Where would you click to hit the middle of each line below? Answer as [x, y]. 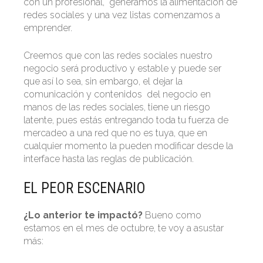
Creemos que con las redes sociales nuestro [118, 55]
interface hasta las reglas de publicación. [109, 159]
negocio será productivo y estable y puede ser [122, 68]
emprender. [48, 28]
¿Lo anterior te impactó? [83, 215]
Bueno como [172, 215]
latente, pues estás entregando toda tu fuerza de [126, 120]
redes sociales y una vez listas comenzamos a [122, 15]
